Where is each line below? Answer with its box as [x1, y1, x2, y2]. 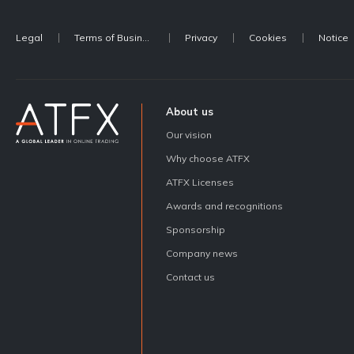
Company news [166, 247, 238, 259]
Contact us [166, 270, 215, 283]
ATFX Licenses [166, 175, 234, 188]
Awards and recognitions [166, 199, 283, 212]
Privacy [185, 31, 217, 43]
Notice [318, 31, 348, 43]
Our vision [166, 128, 212, 141]
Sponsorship [166, 223, 225, 235]
